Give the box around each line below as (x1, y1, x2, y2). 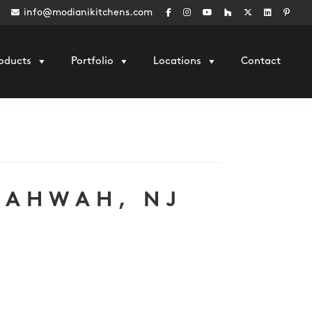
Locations (153, 56, 201, 67)
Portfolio (71, 56, 114, 67)
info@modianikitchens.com (24, 8, 153, 18)
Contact (241, 56, 281, 67)
